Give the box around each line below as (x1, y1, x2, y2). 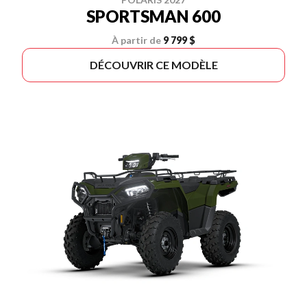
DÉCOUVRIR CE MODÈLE (89, 58, 218, 71)
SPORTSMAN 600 (86, 6, 221, 26)
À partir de (112, 34, 161, 46)
